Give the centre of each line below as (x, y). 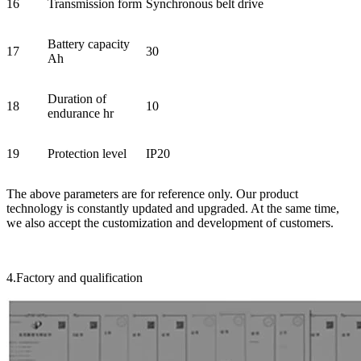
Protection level (87, 153)
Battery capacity (89, 44)
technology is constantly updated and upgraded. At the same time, (173, 208)
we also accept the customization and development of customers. (170, 222)
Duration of (77, 98)
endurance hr (81, 113)
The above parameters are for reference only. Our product (152, 193)
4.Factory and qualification (75, 277)
